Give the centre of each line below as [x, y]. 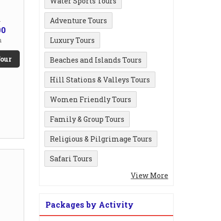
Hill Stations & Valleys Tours [100, 79]
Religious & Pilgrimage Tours [101, 139]
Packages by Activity [90, 204]
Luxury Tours [72, 40]
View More [149, 175]
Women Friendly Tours [91, 99]
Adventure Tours [78, 20]
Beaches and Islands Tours [96, 60]
